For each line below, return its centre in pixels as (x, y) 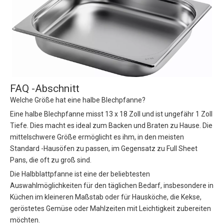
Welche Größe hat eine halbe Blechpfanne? (78, 100)
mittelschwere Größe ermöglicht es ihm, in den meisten (97, 137)
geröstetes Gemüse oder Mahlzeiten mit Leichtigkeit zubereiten (110, 209)
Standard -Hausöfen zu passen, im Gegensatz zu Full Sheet (104, 149)
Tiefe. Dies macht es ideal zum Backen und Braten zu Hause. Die (111, 126)
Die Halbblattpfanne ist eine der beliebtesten (80, 174)
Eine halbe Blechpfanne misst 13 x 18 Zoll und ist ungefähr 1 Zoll (111, 114)
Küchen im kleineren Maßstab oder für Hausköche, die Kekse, (106, 197)
